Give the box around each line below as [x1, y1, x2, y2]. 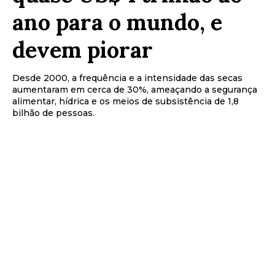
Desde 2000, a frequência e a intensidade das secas [12, 72, 242, 83]
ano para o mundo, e [12, 7, 222, 36]
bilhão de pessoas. [12, 107, 95, 118]
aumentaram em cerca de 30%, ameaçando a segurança [12, 83, 257, 95]
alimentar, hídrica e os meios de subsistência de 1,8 [12, 95, 239, 107]
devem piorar [12, 35, 153, 64]
